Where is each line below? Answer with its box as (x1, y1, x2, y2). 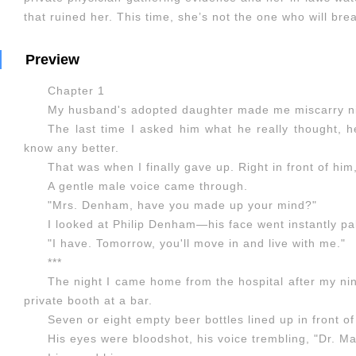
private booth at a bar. (24, 294, 153, 307)
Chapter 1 (48, 84, 105, 97)
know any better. (24, 141, 119, 154)
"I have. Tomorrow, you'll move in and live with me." (48, 237, 346, 250)
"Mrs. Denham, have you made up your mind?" (48, 199, 317, 211)
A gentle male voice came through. (48, 180, 248, 192)
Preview (25, 52, 79, 68)
